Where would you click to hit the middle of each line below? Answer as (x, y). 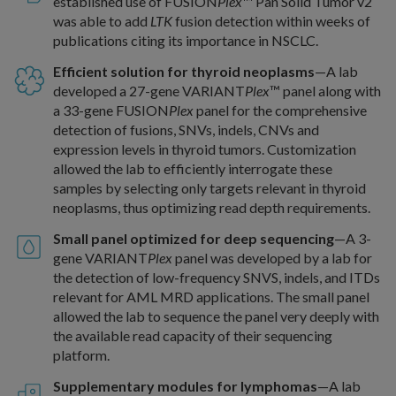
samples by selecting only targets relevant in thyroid (209, 188)
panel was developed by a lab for (272, 258)
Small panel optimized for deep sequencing (194, 238)
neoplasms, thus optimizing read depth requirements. (212, 207)
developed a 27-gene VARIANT (149, 91)
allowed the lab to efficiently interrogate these (193, 168)
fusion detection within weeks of (271, 21)
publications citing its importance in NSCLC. (186, 40)
